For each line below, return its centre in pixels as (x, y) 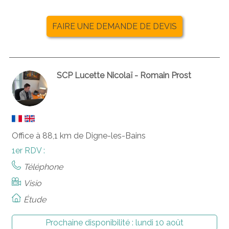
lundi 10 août (159, 222)
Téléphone (43, 167)
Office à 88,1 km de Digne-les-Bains (78, 135)
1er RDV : (28, 150)
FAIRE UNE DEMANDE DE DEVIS (114, 26)
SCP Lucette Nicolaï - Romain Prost (124, 75)
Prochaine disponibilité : (90, 222)
